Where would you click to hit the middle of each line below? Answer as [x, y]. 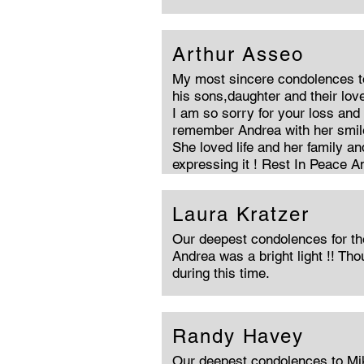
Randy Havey [238, 336]
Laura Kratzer [241, 214]
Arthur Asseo [238, 54]
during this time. [221, 273]
